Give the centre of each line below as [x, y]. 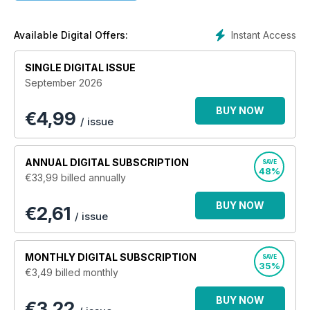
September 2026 [64, 82]
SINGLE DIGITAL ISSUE [80, 67]
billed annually [93, 177]
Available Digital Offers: [71, 35]
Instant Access [264, 35]
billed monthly [87, 272]
